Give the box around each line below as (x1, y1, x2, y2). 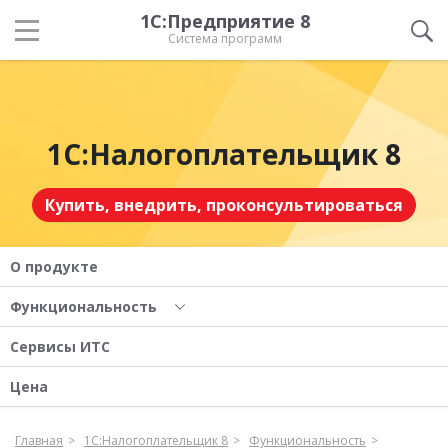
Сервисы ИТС (10, 336, 110, 356)
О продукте (10, 256, 98, 276)
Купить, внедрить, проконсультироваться (45, 194, 403, 216)
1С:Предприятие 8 (140, 9, 310, 33)
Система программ (168, 30, 282, 47)
